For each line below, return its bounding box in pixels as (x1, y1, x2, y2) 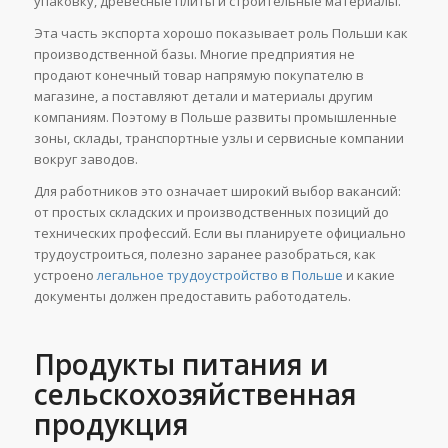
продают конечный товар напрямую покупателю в (33, 66, 364, 85)
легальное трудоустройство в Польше (96, 266, 343, 285)
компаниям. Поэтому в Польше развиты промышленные (33, 108, 397, 127)
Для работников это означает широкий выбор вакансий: (33, 182, 401, 201)
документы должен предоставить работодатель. (33, 287, 351, 306)
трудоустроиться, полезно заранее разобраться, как (33, 245, 376, 264)
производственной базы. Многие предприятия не (33, 45, 355, 64)
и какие (342, 266, 395, 285)
